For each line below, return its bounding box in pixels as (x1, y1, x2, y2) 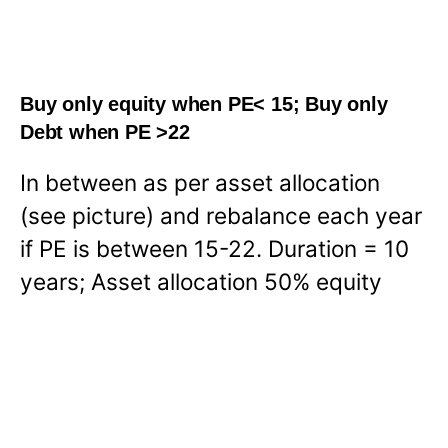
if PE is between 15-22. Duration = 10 (20, 235, 409, 263)
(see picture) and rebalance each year (20, 202, 422, 230)
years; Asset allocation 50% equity (20, 268, 382, 296)
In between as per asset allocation (20, 169, 380, 197)
